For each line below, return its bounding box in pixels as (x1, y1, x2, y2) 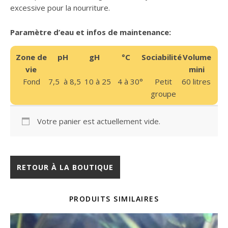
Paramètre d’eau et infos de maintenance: (10, 26, 171, 37)
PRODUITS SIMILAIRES (69, 193, 159, 204)
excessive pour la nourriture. (10, 2, 110, 13)
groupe (151, 88, 177, 99)
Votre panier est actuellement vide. (37, 116, 160, 126)
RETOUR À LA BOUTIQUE (17, 162, 113, 172)
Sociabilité (141, 51, 182, 62)
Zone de (15, 51, 47, 62)
